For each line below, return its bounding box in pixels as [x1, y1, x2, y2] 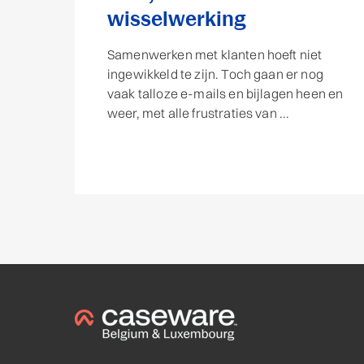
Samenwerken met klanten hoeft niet [107, 46, 323, 63]
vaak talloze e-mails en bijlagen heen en [107, 85, 344, 102]
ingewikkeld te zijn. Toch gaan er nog [107, 66, 323, 83]
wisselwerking [107, 6, 246, 32]
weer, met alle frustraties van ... [107, 105, 290, 122]
